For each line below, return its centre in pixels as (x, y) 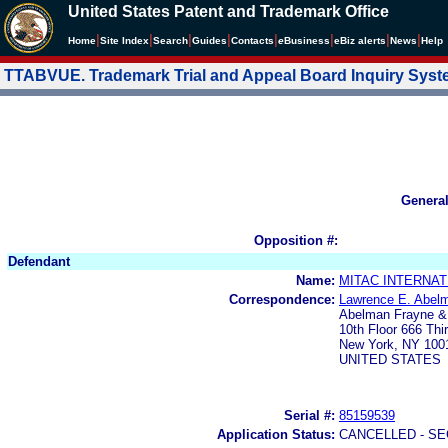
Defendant (39, 261)
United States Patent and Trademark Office (228, 11)
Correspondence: (282, 299)
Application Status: (276, 434)
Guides (209, 40)
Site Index (124, 40)
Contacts (252, 40)
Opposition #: (296, 240)
